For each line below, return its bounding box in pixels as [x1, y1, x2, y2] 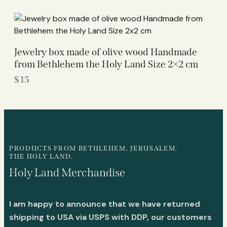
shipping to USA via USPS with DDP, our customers [9, 211, 212, 222]
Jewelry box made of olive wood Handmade [14, 46, 197, 58]
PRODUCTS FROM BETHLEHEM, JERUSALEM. [9, 144, 178, 152]
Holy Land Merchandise [9, 166, 125, 180]
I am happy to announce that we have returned [9, 198, 200, 209]
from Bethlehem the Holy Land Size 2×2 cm [14, 58, 198, 70]
